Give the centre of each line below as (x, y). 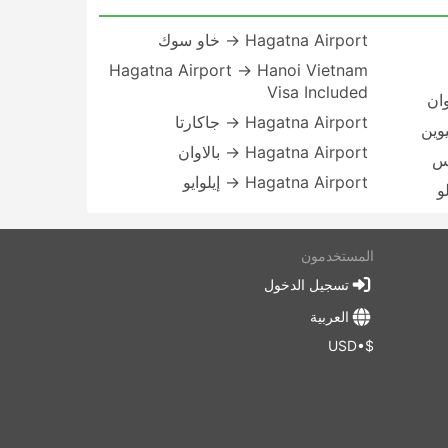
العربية (329, 317)
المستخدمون (337, 255)
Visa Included (317, 92)
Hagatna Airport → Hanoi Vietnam (238, 70)
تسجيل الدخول (306, 284)
